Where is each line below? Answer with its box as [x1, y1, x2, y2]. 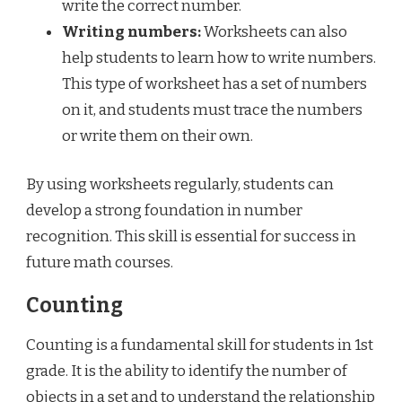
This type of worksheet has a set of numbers [62, 74, 367, 93]
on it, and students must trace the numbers [62, 100, 363, 119]
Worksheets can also [201, 22, 347, 41]
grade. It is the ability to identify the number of [26, 362, 347, 381]
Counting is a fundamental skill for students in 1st [26, 336, 373, 355]
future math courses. [26, 253, 173, 273]
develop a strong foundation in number [26, 201, 302, 221]
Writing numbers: [62, 22, 201, 41]
